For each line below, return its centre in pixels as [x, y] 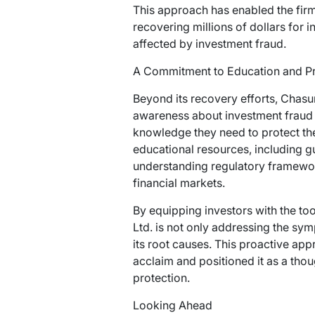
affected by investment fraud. [209, 44]
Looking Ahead [172, 306]
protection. [161, 278]
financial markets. [179, 183]
